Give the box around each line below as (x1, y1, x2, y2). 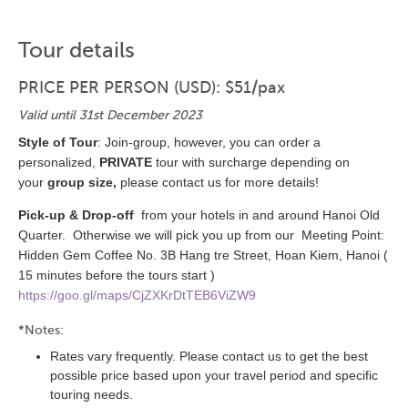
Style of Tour (18, 134, 97, 149)
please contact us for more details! (117, 174, 319, 189)
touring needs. (50, 386, 133, 402)
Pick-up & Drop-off (18, 207, 138, 222)
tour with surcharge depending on (156, 154, 350, 169)
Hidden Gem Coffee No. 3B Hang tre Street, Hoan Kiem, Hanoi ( (18, 247, 388, 262)
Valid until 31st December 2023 (18, 107, 202, 122)
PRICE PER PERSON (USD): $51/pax (18, 78, 285, 97)
